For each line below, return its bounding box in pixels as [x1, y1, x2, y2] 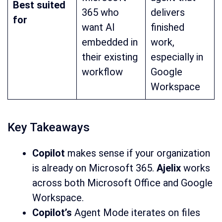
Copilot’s [32, 207, 72, 219]
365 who [82, 6, 119, 19]
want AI [82, 21, 115, 34]
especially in [151, 51, 203, 63]
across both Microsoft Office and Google [32, 177, 213, 189]
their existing [82, 51, 138, 63]
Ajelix [157, 162, 181, 174]
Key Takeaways [7, 120, 90, 135]
